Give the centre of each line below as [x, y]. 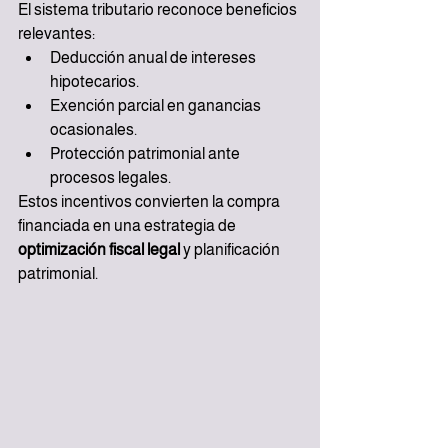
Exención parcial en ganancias [157, 106]
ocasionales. [93, 130]
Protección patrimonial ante [146, 154]
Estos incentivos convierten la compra [150, 202]
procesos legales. [110, 178]
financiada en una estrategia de [128, 226]
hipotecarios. [94, 82]
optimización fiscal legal [99, 250]
